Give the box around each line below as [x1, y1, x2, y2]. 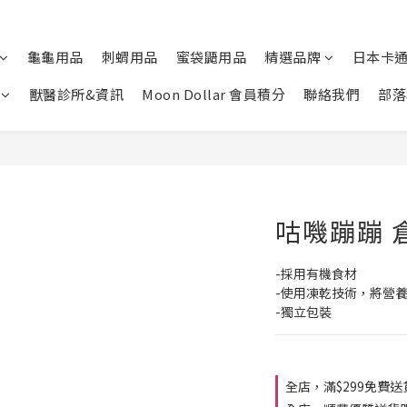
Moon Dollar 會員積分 [142, 84, 285, 104]
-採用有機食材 [275, 264, 357, 283]
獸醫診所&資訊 [28, 84, 124, 104]
